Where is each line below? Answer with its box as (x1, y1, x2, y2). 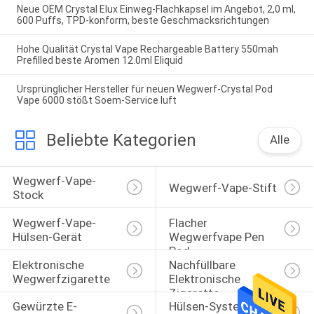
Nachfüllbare (168, 257, 238, 272)
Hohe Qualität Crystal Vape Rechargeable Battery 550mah (16, 43, 278, 55)
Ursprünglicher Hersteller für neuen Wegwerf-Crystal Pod (16, 83, 273, 95)
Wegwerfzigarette (12, 271, 110, 286)
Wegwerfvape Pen (168, 229, 267, 244)
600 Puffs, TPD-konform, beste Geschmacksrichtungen (16, 15, 269, 27)
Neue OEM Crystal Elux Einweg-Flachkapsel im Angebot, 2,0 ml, (16, 4, 296, 15)
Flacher (168, 215, 210, 230)
